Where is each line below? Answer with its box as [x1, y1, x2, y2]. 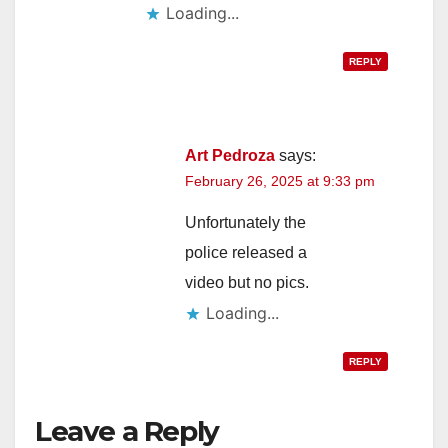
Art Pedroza [185, 147, 275, 165]
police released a [185, 244, 307, 262]
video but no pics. [185, 274, 309, 292]
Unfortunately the [185, 214, 306, 232]
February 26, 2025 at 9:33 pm [185, 173, 375, 190]
